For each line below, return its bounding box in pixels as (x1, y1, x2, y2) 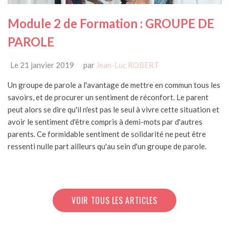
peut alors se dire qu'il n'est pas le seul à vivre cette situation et (8, 104, 219, 114)
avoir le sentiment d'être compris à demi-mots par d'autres (8, 117, 202, 126)
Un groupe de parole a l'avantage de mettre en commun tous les (8, 80, 220, 89)
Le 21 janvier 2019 (10, 60, 74, 70)
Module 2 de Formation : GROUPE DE (8, 15, 214, 31)
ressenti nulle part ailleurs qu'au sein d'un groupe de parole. (8, 141, 207, 151)
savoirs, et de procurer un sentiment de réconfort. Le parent (8, 92, 209, 102)
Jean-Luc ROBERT (96, 60, 159, 70)
